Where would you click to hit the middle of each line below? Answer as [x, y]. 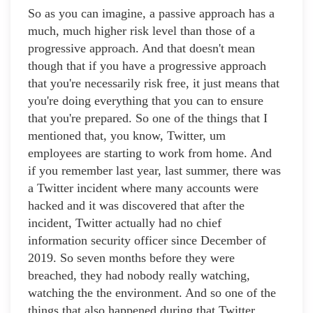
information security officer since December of [147, 241]
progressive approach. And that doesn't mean [141, 49]
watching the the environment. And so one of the [152, 293]
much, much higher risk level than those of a [141, 31]
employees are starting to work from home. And [150, 153]
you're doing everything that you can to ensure [146, 101]
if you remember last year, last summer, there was [154, 171]
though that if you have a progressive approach [147, 66]
